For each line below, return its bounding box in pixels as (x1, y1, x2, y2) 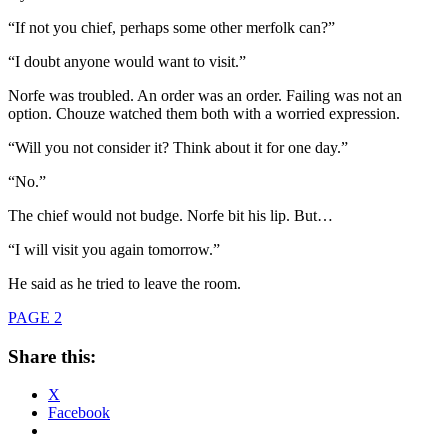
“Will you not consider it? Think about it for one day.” (8, 138, 348, 156)
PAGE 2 (8, 308, 62, 326)
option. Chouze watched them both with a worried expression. (8, 104, 400, 122)
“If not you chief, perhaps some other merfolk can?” (8, 18, 335, 36)
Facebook (48, 404, 110, 422)
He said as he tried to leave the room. (8, 274, 241, 292)
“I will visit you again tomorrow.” (8, 240, 220, 258)
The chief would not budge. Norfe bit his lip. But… (8, 206, 333, 224)
